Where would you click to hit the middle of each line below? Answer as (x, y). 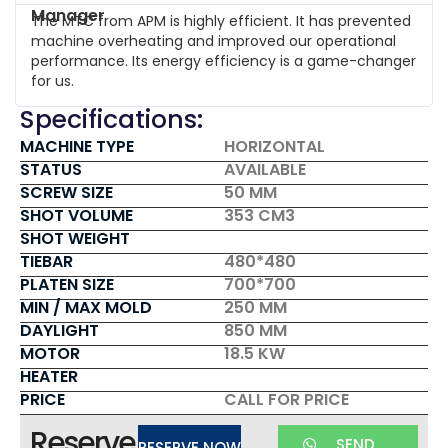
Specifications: (111, 119)
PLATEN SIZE (67, 284)
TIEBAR (46, 261)
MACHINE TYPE (77, 146)
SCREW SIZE (66, 192)
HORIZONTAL (274, 146)
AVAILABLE (265, 169)
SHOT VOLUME (76, 215)
